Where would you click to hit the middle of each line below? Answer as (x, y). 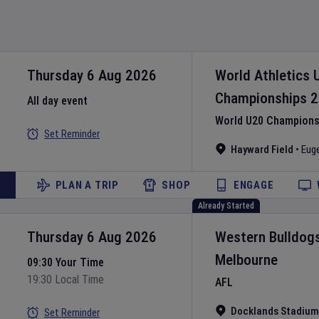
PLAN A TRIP (87, 185)
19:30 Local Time (66, 279)
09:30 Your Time (66, 262)
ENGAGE (253, 185)
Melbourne (246, 260)
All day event (57, 101)
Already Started (226, 206)
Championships (261, 98)
